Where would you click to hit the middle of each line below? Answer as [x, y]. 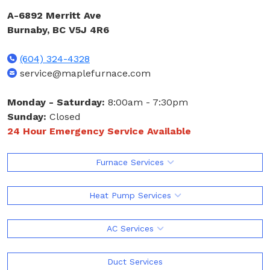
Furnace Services [131, 162]
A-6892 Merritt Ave [54, 16]
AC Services [131, 229]
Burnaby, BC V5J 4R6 [58, 30]
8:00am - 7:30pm [146, 102]
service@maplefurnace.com [84, 74]
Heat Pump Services [131, 196]
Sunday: [27, 117]
